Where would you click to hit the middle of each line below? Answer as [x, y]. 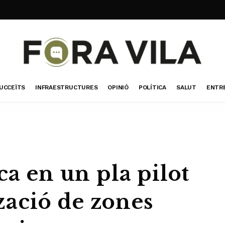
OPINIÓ [118, 87]
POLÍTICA [152, 87]
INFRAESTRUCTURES [67, 87]
